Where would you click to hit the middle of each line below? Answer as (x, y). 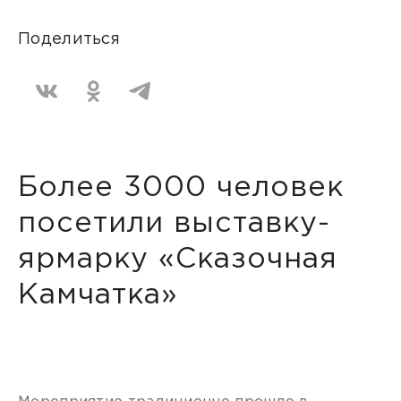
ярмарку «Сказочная (178, 260)
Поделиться (69, 39)
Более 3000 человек (181, 188)
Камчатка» (98, 295)
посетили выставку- (174, 224)
